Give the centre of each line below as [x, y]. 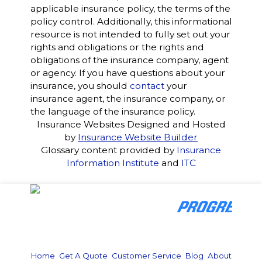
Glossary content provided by [109, 150]
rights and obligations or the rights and [117, 47]
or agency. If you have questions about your [127, 73]
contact [147, 86]
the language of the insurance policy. [113, 111]
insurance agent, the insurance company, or [128, 99]
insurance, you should [80, 86]
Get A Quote [83, 256]
